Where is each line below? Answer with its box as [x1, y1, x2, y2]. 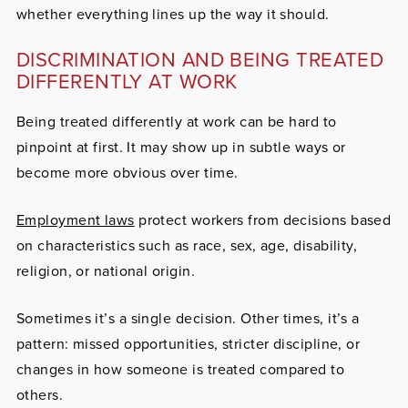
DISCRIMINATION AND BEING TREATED [15, 45, 384, 76]
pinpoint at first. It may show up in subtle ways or [15, 137, 346, 158]
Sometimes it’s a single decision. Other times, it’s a [15, 308, 360, 330]
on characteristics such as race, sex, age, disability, [15, 235, 358, 257]
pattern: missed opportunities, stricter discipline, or [15, 333, 361, 355]
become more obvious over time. [15, 162, 239, 184]
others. [15, 384, 64, 406]
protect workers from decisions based [134, 209, 392, 231]
